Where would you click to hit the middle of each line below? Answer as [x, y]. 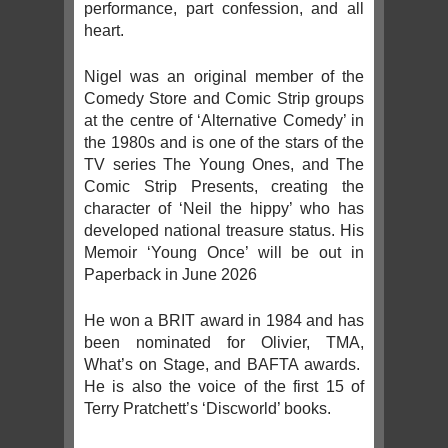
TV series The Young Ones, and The [224, 165]
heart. [104, 31]
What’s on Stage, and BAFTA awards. [224, 365]
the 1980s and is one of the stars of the [224, 143]
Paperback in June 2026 [170, 275]
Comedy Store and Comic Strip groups [224, 99]
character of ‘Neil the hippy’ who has [224, 209]
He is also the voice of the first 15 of [224, 387]
